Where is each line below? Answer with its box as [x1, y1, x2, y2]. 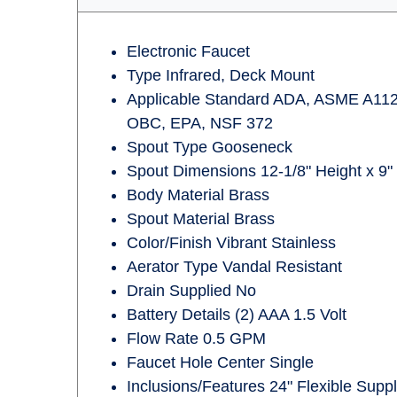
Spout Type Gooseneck [127, 138, 292, 156]
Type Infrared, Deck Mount [127, 66, 315, 84]
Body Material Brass [127, 186, 269, 204]
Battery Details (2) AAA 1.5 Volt [127, 306, 346, 323]
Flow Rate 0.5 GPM [127, 330, 266, 347]
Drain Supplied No [127, 282, 256, 300]
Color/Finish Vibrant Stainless [127, 234, 336, 252]
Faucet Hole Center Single [127, 354, 314, 371]
